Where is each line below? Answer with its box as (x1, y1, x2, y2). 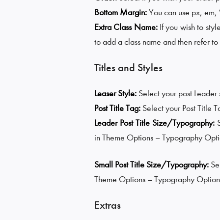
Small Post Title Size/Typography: (94, 159, 211, 170)
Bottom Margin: (94, 7, 149, 18)
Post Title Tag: (94, 103, 142, 113)
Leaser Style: (94, 88, 138, 99)
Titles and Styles (94, 61, 163, 74)
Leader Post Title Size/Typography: (94, 117, 217, 128)
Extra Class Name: (94, 22, 160, 32)
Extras (94, 198, 121, 212)
